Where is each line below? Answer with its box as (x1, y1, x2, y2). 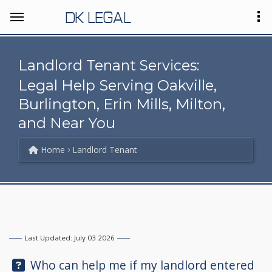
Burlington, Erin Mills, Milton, (18, 95, 225, 113)
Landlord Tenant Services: (18, 56, 199, 74)
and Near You (18, 114, 115, 132)
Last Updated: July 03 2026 (24, 233, 115, 243)
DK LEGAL (64, 6, 131, 27)
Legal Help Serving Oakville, (18, 76, 217, 94)
